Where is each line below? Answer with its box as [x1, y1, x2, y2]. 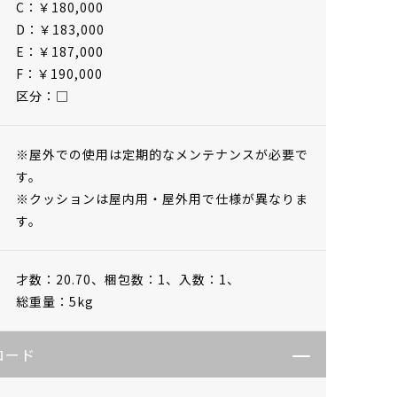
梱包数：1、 [105, 269, 179, 288]
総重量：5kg [16, 292, 94, 310]
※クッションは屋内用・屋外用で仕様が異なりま [16, 189, 308, 207]
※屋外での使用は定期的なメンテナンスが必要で [16, 144, 308, 163]
